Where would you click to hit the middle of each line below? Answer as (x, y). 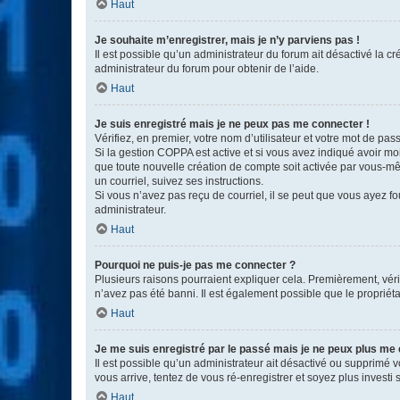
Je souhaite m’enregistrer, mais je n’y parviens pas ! (227, 40)
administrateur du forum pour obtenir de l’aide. (207, 69)
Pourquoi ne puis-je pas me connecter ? (195, 265)
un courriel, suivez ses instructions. (179, 181)
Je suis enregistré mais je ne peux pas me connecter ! (232, 124)
